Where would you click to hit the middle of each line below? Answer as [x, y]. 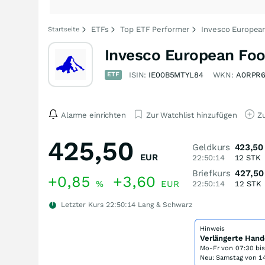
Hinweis [212, 229]
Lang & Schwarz [164, 205]
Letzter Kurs [82, 205]
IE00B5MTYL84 [176, 75]
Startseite [64, 29]
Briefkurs [211, 173]
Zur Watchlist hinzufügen [191, 115]
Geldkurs [211, 147]
